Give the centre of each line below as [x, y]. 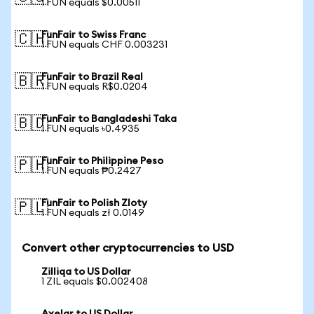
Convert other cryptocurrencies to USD [128, 248]
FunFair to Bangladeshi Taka [109, 119]
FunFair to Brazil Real [92, 77]
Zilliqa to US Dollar [86, 272]
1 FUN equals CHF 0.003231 [104, 45]
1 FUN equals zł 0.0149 [93, 213]
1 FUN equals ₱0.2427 [91, 171]
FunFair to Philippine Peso [102, 161]
